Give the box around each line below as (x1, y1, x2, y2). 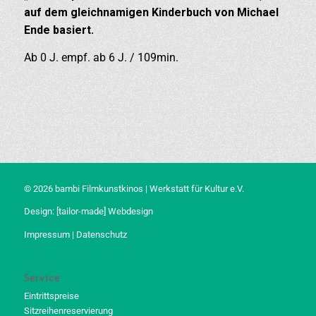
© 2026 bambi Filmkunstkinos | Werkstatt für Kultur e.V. (23, 183, 244, 195)
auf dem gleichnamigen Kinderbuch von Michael (23, 6, 279, 20)
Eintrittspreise (23, 290, 79, 301)
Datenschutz (75, 229, 127, 240)
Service (23, 271, 60, 284)
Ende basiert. (23, 23, 94, 37)
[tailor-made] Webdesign (56, 206, 153, 217)
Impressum (23, 229, 70, 240)
